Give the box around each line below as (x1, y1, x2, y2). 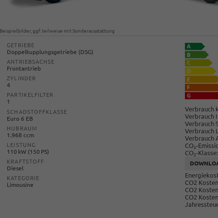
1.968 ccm (7, 131, 35, 138)
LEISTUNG (7, 142, 36, 148)
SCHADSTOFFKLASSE (7, 109, 68, 115)
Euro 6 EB (7, 115, 34, 122)
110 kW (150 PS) (7, 148, 50, 155)
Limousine (7, 182, 34, 188)
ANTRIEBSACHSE (7, 59, 55, 65)
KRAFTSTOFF (7, 158, 45, 164)
